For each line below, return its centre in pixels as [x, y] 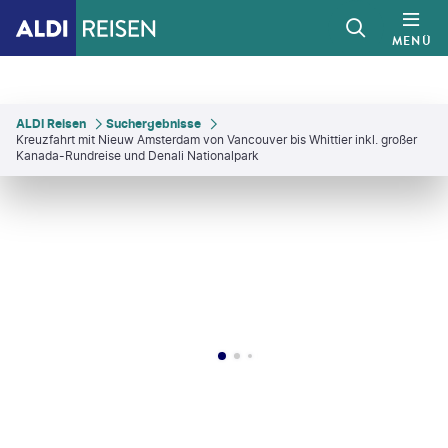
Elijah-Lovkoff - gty [129, 212]
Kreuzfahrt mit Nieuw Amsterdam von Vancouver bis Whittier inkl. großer [216, 139]
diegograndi [353, 212]
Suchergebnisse [153, 123]
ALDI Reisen [51, 123]
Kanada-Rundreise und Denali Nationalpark [137, 155]
